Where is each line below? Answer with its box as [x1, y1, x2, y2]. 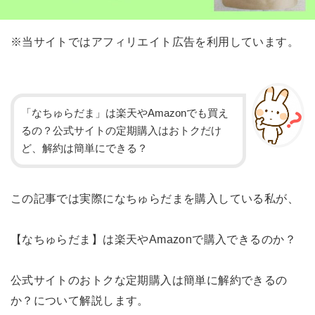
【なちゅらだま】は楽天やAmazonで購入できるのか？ [10, 232, 296, 245]
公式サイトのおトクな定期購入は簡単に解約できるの [10, 273, 288, 286]
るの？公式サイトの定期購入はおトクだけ [21, 124, 222, 136]
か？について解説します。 [10, 293, 149, 307]
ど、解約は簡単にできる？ [21, 142, 148, 154]
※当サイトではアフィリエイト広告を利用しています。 [10, 34, 300, 48]
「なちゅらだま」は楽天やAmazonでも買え [21, 107, 229, 119]
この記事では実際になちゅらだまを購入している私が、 [10, 191, 300, 205]
